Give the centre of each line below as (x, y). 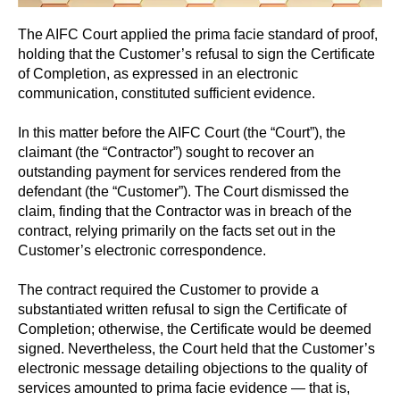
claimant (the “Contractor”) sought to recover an (166, 153)
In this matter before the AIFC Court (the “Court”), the (182, 133)
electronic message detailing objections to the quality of (192, 369)
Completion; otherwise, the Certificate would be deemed (195, 329)
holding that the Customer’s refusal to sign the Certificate (196, 54)
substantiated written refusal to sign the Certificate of (182, 310)
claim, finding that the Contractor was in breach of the (185, 212)
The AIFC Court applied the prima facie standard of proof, (198, 35)
